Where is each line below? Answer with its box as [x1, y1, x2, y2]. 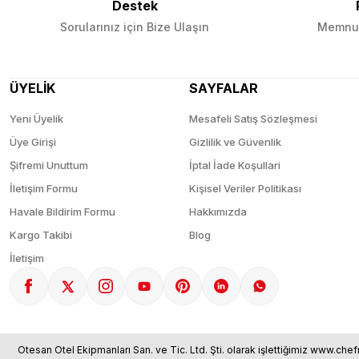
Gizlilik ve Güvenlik [189, 135, 281, 148]
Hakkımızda [189, 205, 247, 218]
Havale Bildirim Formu [10, 205, 115, 218]
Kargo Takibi [10, 228, 72, 241]
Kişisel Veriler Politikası [189, 182, 301, 195]
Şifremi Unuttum [10, 159, 88, 171]
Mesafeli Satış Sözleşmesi [189, 112, 317, 125]
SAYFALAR [189, 80, 258, 96]
